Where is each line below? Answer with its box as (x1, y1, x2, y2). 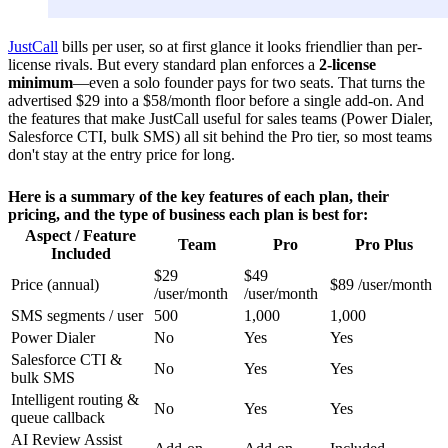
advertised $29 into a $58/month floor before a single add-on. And (8, 91, 424, 109)
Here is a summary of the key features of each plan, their (8, 187, 389, 205)
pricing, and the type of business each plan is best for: (8, 205, 368, 223)
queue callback (11, 408, 105, 426)
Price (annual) (11, 275, 99, 293)
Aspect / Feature (25, 226, 136, 244)
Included (50, 244, 111, 262)
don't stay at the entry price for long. (8, 145, 235, 163)
